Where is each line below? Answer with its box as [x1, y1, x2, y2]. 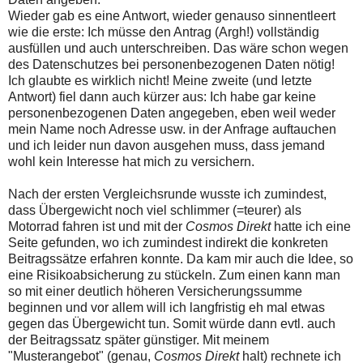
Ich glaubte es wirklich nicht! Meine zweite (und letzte [8, 74, 312, 88]
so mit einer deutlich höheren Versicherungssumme [8, 284, 302, 299]
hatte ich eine [271, 220, 351, 234]
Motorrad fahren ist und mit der [8, 220, 186, 234]
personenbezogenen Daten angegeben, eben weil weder [8, 106, 335, 121]
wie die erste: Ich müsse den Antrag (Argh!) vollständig [8, 25, 319, 40]
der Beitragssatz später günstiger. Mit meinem [8, 333, 269, 348]
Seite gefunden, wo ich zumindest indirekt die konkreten [8, 236, 328, 250]
